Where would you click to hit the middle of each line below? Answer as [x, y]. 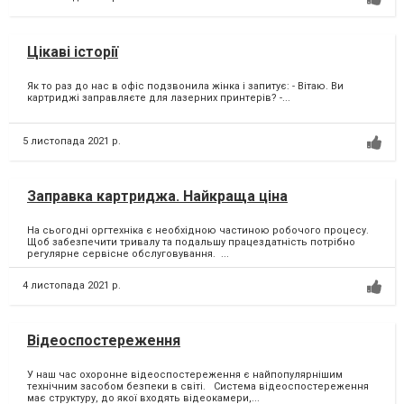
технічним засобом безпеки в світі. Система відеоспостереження [198, 387]
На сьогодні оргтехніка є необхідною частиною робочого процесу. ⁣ [199, 231]
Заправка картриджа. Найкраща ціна [157, 196]
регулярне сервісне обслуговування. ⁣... [128, 254]
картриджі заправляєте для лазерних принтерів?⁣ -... [159, 98]
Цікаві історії [73, 51]
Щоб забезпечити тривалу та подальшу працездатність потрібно [191, 243]
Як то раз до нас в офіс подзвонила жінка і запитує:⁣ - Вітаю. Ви [185, 87]
